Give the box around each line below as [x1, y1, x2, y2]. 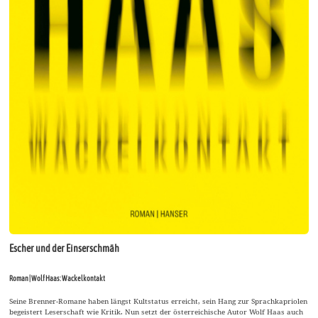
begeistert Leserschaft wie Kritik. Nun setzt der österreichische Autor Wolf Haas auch [9, 306, 304, 317]
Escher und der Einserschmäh [9, 242, 120, 254]
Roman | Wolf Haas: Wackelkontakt [9, 273, 106, 283]
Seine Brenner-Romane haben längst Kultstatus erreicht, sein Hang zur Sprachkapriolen [9, 295, 308, 306]
